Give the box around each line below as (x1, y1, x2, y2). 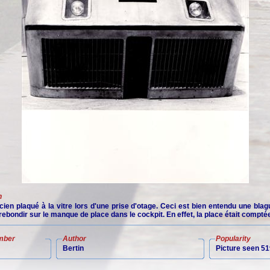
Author (63, 234, 86, 243)
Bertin (63, 244, 84, 253)
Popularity (216, 234, 251, 243)
